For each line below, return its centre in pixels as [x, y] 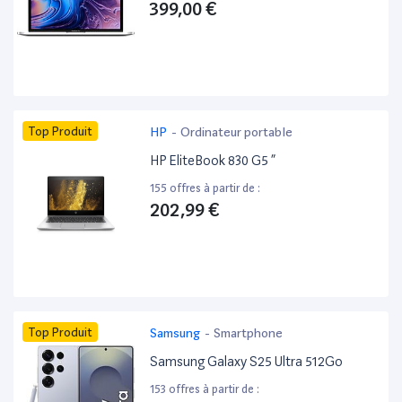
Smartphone [249, 333]
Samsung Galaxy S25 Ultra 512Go [247, 362]
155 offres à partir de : [205, 188]
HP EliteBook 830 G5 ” [213, 161]
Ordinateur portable [237, 132]
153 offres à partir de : [205, 389]
